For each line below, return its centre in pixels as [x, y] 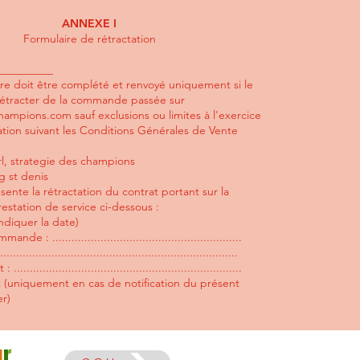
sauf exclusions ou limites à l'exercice [166, 115]
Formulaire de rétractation [89, 39]
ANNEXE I [89, 23]
